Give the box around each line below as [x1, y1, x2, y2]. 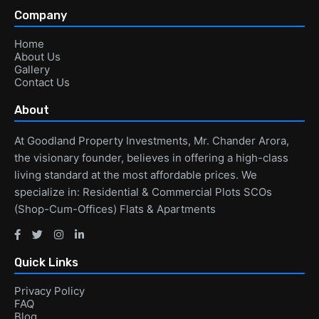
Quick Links [14, 255, 78, 269]
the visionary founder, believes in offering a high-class [14, 150, 288, 164]
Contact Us [14, 75, 70, 89]
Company [14, 8, 67, 22]
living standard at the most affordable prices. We [14, 167, 257, 182]
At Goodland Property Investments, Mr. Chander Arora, [14, 133, 289, 147]
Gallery [14, 62, 50, 76]
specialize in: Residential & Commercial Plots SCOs [14, 184, 272, 199]
